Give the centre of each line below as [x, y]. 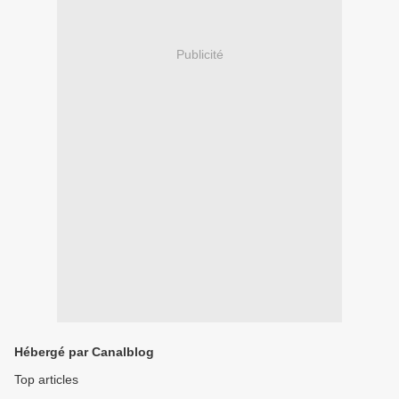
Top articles [46, 379]
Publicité [199, 55]
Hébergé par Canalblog [84, 352]
